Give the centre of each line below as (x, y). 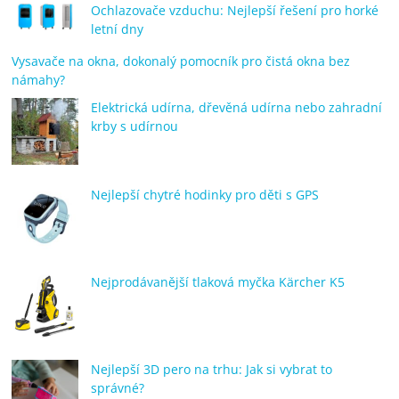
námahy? (39, 79)
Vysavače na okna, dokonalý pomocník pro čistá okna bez (181, 61)
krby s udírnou (135, 126)
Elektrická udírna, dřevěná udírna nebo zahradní (237, 107)
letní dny (118, 28)
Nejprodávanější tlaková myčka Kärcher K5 (218, 281)
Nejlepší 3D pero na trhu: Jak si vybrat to (212, 369)
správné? (118, 387)
